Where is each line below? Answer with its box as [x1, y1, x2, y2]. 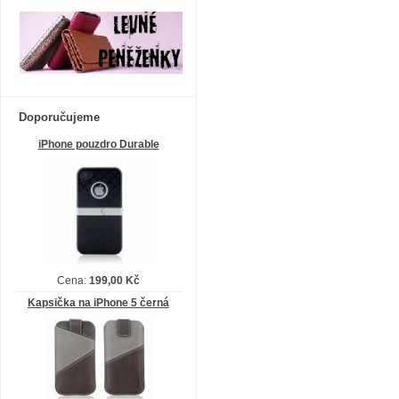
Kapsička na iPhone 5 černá [28, 297, 169, 309]
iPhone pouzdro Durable [37, 138, 159, 151]
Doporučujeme [19, 110, 100, 124]
